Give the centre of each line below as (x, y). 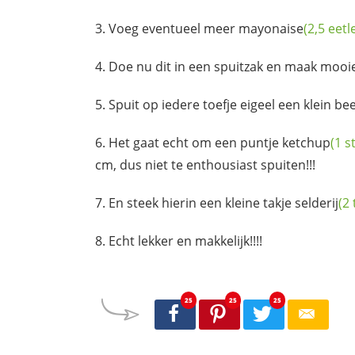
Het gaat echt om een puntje (195, 143)
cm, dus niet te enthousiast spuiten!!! (205, 165)
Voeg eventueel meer (174, 29)
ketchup (306, 143)
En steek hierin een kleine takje (202, 203)
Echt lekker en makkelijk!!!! (185, 241)
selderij (317, 203)
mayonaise (271, 29)
